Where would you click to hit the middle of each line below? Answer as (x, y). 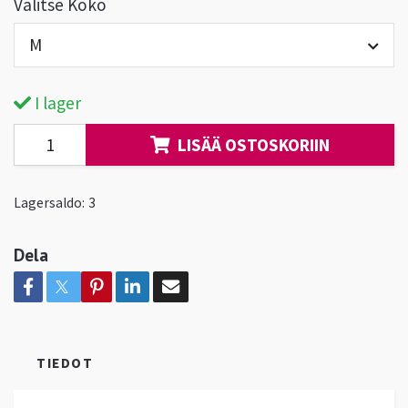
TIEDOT (65, 362)
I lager (56, 102)
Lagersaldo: (49, 202)
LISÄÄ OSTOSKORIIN (254, 144)
